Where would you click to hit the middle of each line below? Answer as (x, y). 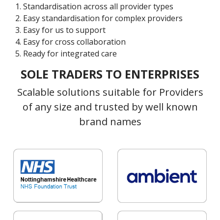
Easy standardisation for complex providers (103, 18)
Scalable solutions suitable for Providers (110, 92)
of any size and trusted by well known (110, 107)
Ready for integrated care (70, 54)
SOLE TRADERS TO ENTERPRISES (110, 74)
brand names (110, 122)
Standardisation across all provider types (98, 6)
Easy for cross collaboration (74, 42)
